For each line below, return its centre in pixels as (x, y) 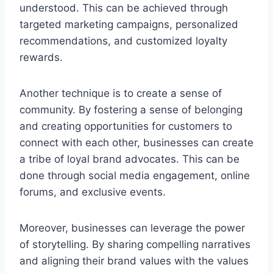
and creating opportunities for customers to (126, 126)
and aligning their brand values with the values (134, 261)
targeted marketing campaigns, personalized (129, 24)
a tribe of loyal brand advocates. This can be (129, 159)
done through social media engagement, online (135, 175)
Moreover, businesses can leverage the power (132, 228)
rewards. (41, 57)
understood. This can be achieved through (124, 8)
